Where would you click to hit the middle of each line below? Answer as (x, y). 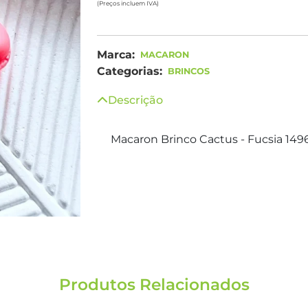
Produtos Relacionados (154, 285)
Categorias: (130, 71)
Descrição (135, 100)
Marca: (116, 55)
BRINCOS (189, 71)
